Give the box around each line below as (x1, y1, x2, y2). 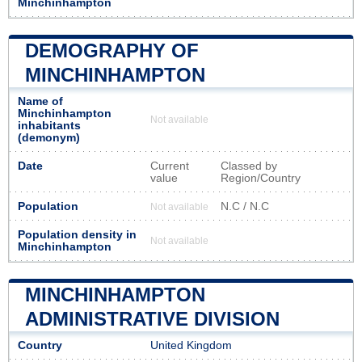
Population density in (18, 228, 137, 241)
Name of (18, 95, 63, 107)
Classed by (221, 159, 277, 172)
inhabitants (18, 119, 81, 132)
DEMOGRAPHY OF (25, 39, 199, 61)
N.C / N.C (221, 200, 269, 213)
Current (150, 159, 189, 172)
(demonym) (18, 131, 80, 144)
